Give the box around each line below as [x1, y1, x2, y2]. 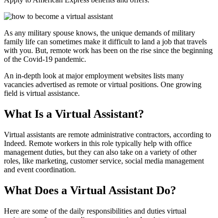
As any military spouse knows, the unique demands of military [4, 28, 195, 37]
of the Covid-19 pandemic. [4, 54, 86, 63]
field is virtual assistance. [4, 89, 80, 97]
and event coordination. [4, 165, 76, 174]
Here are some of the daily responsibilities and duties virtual [4, 206, 186, 215]
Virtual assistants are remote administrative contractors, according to [4, 130, 211, 139]
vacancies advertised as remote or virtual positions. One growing [4, 80, 201, 89]
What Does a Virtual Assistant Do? [4, 183, 176, 197]
